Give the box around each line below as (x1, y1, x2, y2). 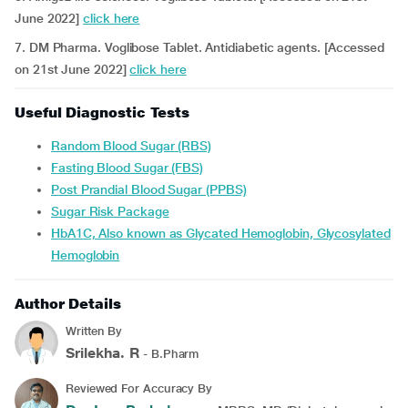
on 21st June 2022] (15, 62, 130, 76)
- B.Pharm (139, 347, 199, 361)
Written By (66, 324, 123, 338)
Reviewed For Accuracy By (66, 382, 213, 395)
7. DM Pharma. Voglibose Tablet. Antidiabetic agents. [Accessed (15, 40, 385, 55)
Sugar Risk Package (58, 204, 169, 219)
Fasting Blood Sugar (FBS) (57, 160, 204, 175)
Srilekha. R (66, 344, 140, 362)
